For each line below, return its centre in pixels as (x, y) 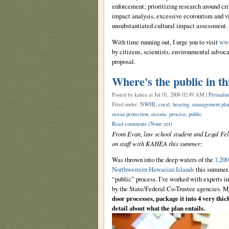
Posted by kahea (130, 95)
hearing (181, 105)
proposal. (123, 62)
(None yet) (160, 124)
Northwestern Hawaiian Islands (153, 169)
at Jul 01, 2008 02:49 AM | (178, 95)
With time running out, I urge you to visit (165, 42)
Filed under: (126, 105)
